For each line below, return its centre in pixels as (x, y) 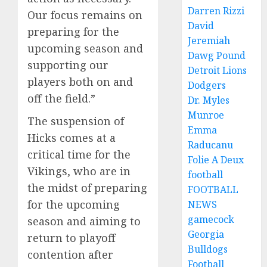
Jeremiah (209, 41)
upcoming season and (85, 48)
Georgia (206, 234)
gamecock (211, 219)
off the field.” (61, 98)
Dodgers (207, 85)
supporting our (68, 65)
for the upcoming (74, 204)
